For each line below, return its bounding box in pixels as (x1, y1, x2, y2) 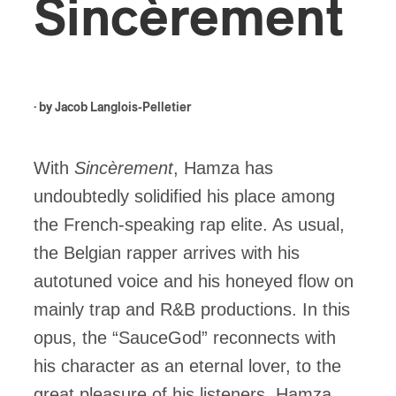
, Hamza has (173, 158, 273, 178)
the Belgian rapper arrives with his (34, 243, 300, 263)
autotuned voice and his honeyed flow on (34, 271, 354, 291)
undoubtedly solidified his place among (34, 187, 335, 206)
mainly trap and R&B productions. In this (34, 300, 350, 319)
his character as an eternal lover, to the (34, 356, 341, 376)
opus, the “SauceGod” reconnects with (34, 328, 336, 347)
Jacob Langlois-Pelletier (55, 102, 191, 114)
